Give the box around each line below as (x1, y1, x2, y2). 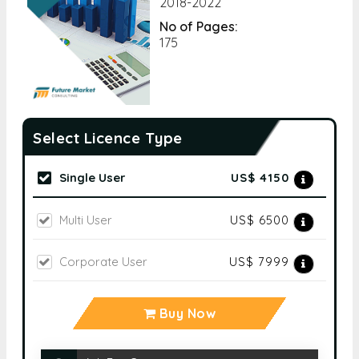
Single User (56, 170, 125, 186)
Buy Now (155, 305, 216, 322)
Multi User (56, 212, 112, 228)
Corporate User (56, 254, 147, 270)
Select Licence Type (33, 128, 183, 148)
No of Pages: (159, 18, 238, 34)
